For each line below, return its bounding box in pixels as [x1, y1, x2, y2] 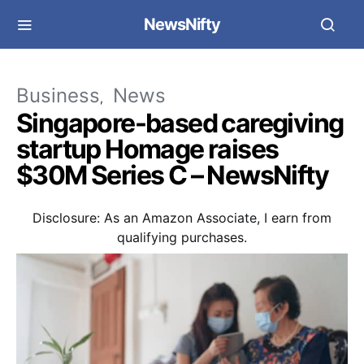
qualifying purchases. [117, 229, 247, 245]
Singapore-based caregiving [16, 107, 344, 139]
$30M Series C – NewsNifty [16, 159, 328, 191]
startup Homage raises [16, 133, 279, 165]
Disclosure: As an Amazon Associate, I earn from [32, 210, 331, 226]
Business [16, 84, 100, 107]
